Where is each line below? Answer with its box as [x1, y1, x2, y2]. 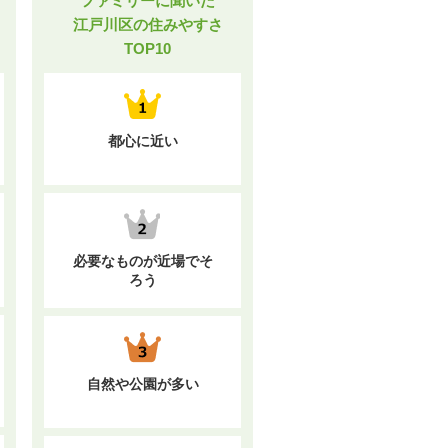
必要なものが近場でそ [72, 253, 213, 269]
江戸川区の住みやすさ [72, 16, 223, 33]
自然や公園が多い [86, 376, 199, 392]
